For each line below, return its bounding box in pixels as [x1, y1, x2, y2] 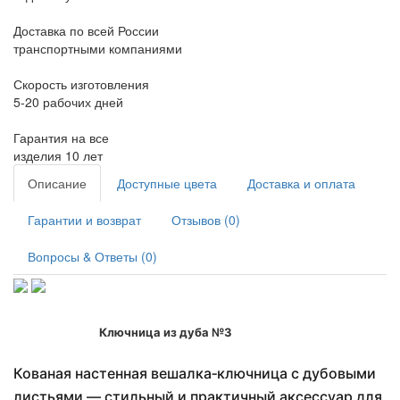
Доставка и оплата [247, 173, 355, 192]
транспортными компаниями [13, 38, 182, 57]
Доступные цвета [117, 173, 217, 192]
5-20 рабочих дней [13, 92, 123, 111]
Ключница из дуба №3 [13, 325, 232, 340]
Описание [28, 173, 87, 192]
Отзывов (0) [171, 210, 240, 229]
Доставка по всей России [13, 21, 159, 39]
